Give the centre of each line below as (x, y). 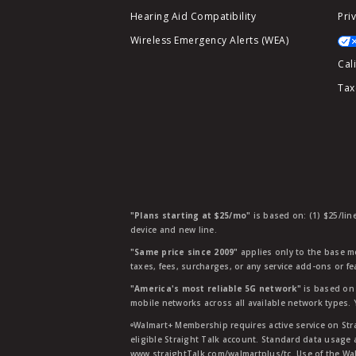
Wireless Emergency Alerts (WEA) (209, 40)
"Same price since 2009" (184, 252)
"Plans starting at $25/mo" (190, 215)
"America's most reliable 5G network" (215, 288)
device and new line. (173, 230)
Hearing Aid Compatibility (193, 16)
